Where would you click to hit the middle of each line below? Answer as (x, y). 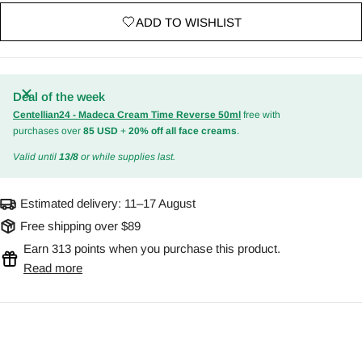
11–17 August (160, 204)
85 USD (101, 131)
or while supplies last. (127, 157)
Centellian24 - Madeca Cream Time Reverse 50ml (127, 115)
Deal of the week (59, 97)
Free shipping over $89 (80, 226)
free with (261, 115)
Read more (53, 268)
